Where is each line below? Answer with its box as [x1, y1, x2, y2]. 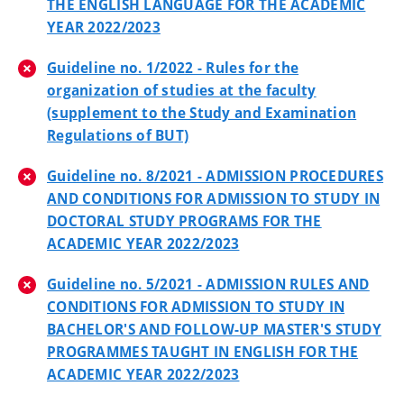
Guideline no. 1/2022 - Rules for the [47, 58, 299, 78]
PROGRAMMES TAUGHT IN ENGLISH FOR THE [47, 342, 359, 362]
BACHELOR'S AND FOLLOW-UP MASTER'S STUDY [47, 319, 381, 339]
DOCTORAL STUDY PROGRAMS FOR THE [47, 211, 322, 231]
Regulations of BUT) [47, 125, 189, 145]
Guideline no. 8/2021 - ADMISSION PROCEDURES [47, 166, 384, 186]
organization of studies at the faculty [47, 80, 317, 100]
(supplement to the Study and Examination [47, 103, 357, 123]
